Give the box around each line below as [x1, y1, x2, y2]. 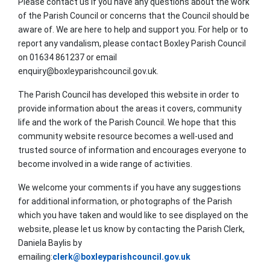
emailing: [18, 251, 52, 262]
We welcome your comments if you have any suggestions [18, 182, 241, 192]
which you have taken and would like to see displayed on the [18, 210, 248, 220]
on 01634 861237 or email [18, 52, 117, 62]
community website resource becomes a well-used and [18, 131, 233, 141]
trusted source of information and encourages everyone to [18, 145, 246, 155]
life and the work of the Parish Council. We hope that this [18, 117, 236, 127]
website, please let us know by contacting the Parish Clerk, [18, 224, 245, 234]
